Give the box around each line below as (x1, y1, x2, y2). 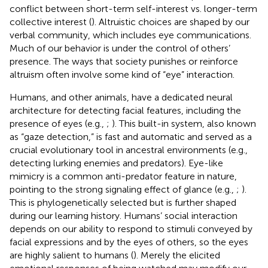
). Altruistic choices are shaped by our (92, 16, 249, 28)
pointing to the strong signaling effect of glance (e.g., (10, 183, 236, 195)
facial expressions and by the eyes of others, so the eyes (10, 236, 248, 248)
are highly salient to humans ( (10, 249, 133, 261)
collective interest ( (10, 16, 92, 28)
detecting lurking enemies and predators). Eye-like (10, 157, 223, 169)
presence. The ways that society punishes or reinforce (10, 55, 238, 67)
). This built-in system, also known (112, 117, 256, 129)
